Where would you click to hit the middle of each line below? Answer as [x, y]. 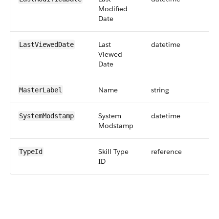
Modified [113, 9]
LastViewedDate [46, 44]
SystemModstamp [46, 116]
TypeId [31, 152]
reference [166, 152]
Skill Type [113, 152]
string [160, 90]
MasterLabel [41, 90]
